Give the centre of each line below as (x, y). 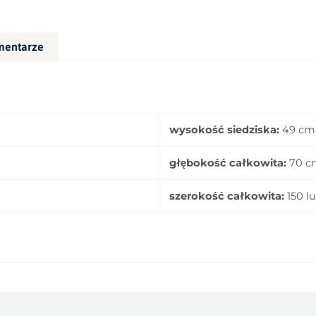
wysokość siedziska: (224, 129)
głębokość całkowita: (228, 163)
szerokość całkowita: (227, 196)
